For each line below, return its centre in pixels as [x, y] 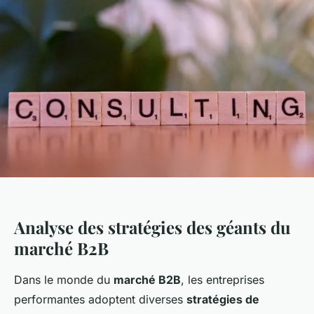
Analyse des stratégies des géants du [152, 227]
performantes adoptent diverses [100, 299]
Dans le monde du [64, 279]
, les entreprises [223, 279]
